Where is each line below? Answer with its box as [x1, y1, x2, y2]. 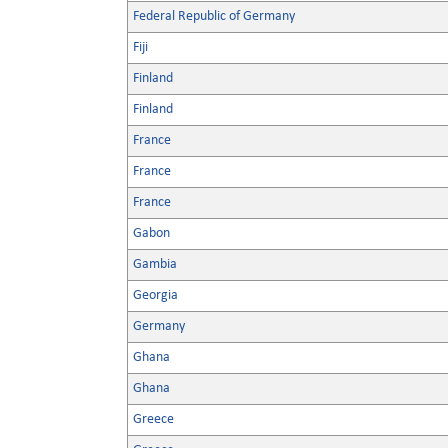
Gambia [133, 257, 177, 272]
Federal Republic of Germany [133, 9, 295, 24]
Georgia [133, 288, 178, 303]
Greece [133, 412, 174, 427]
